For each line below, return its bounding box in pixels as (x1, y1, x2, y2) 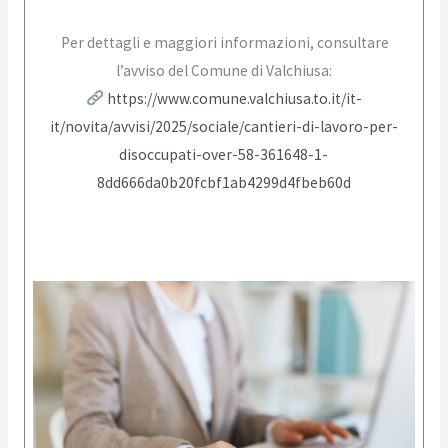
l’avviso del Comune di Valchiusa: (115, 60, 332, 80)
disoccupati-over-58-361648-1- (119, 144, 329, 164)
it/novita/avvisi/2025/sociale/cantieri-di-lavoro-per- (49, 116, 398, 136)
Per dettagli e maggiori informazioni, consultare (58, 32, 390, 52)
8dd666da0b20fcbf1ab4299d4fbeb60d (96, 172, 351, 192)
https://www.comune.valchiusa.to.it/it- (106, 88, 362, 108)
